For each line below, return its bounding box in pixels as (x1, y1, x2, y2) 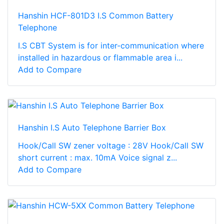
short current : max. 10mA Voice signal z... (18, 152, 177, 163)
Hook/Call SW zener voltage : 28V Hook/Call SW (18, 140, 203, 151)
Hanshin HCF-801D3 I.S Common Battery (18, 10, 173, 21)
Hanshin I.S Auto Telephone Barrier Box (18, 122, 166, 133)
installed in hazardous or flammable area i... (18, 52, 182, 63)
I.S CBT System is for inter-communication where (18, 40, 204, 51)
